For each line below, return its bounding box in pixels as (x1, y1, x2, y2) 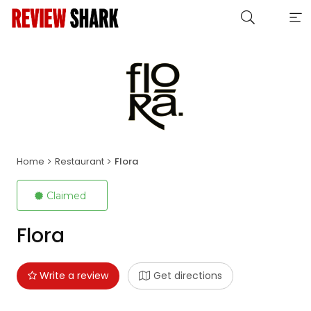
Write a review (36, 269, 108, 283)
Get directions (153, 269, 222, 283)
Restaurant (54, 155, 104, 168)
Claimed (46, 190, 86, 202)
